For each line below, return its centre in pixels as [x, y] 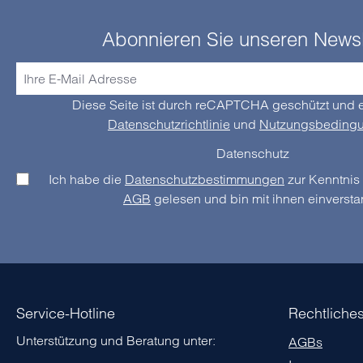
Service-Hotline [66, 314]
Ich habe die [87, 179]
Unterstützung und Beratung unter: [116, 341]
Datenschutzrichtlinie [169, 124]
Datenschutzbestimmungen [205, 179]
